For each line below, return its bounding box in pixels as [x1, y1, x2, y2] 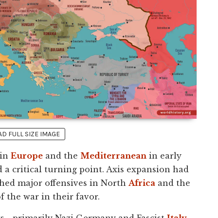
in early [146, 150, 182, 161]
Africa [128, 178, 155, 188]
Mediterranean [80, 150, 146, 161]
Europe [11, 150, 43, 161]
